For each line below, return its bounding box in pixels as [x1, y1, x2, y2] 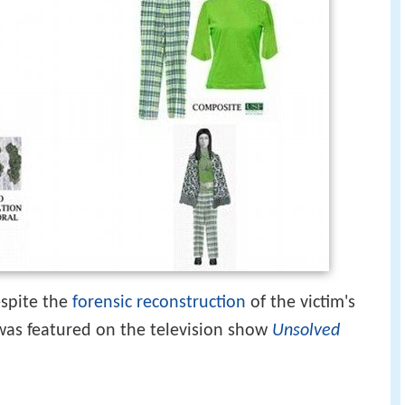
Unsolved [272, 321, 340, 340]
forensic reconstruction [72, 293, 246, 312]
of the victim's [246, 293, 355, 312]
